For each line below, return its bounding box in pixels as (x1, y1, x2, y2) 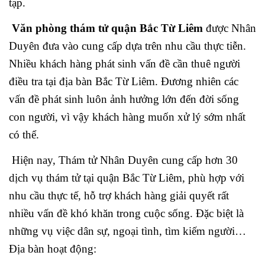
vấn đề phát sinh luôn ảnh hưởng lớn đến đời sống (9, 93, 239, 106)
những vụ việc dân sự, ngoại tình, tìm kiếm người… (9, 225, 246, 238)
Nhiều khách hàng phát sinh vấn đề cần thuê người (9, 57, 240, 70)
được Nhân (203, 22, 256, 35)
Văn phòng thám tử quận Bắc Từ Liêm (9, 22, 203, 35)
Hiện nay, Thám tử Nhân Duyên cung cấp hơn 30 (9, 154, 238, 167)
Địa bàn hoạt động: (9, 243, 96, 256)
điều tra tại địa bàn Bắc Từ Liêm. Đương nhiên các (9, 75, 238, 88)
